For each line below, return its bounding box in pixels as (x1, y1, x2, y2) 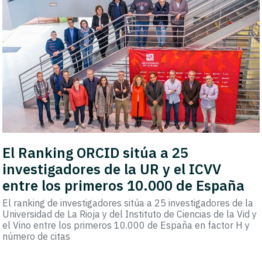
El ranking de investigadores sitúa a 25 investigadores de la (2, 196, 254, 209)
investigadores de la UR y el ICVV (2, 159, 222, 178)
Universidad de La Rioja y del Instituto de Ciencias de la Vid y (2, 208, 257, 220)
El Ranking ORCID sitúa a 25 (2, 143, 189, 162)
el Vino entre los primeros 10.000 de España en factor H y (2, 219, 250, 231)
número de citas (2, 230, 71, 242)
